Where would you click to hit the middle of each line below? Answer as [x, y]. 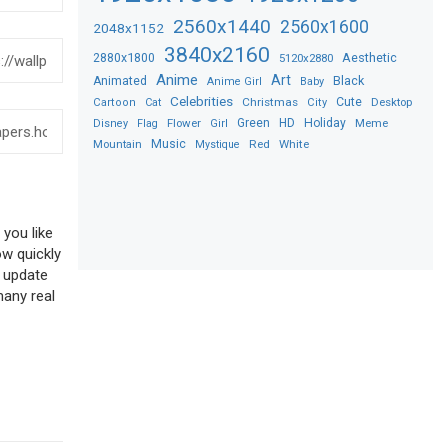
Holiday [325, 122]
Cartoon [115, 102]
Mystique [218, 144]
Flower [184, 122]
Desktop [392, 101]
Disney [111, 123]
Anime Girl [235, 81]
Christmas [270, 101]
